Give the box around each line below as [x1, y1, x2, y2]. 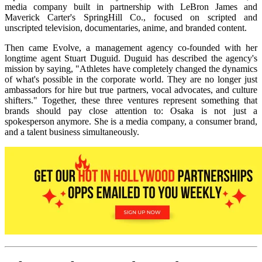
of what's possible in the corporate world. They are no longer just [5, 74, 257, 85]
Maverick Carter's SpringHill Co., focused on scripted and [5, 12, 257, 23]
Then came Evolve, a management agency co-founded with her [5, 43, 257, 53]
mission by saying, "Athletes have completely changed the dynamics [5, 64, 257, 74]
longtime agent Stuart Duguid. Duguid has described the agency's [5, 53, 257, 64]
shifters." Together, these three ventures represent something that [5, 95, 257, 106]
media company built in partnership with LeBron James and [5, 2, 257, 12]
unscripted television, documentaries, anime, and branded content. [5, 23, 247, 33]
